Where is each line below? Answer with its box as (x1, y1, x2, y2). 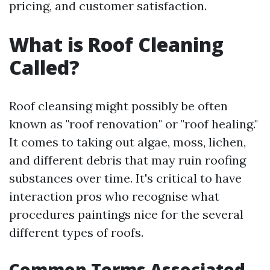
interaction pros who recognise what (9, 189, 219, 204)
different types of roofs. (9, 225, 143, 240)
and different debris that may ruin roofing (9, 152, 246, 168)
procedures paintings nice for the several (9, 207, 243, 222)
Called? (9, 54, 80, 80)
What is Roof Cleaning (9, 31, 224, 57)
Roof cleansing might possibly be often (9, 98, 228, 113)
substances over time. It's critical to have (9, 171, 242, 186)
